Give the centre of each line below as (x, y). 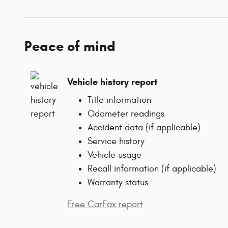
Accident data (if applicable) (144, 127)
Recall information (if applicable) (152, 168)
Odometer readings (126, 113)
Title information (119, 100)
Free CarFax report (105, 204)
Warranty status (118, 182)
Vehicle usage (115, 155)
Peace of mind (70, 46)
